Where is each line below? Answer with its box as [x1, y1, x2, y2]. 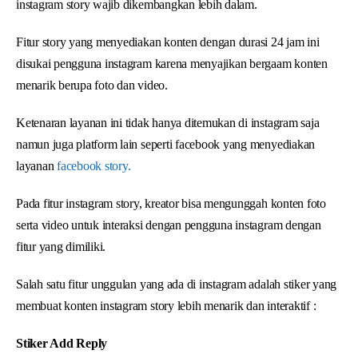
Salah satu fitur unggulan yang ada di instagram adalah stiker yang [16, 276, 337, 291]
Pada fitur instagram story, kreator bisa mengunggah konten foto [16, 196, 326, 210]
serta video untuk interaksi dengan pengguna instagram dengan [16, 217, 321, 232]
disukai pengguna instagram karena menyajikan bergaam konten [16, 56, 328, 70]
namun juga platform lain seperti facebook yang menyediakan [16, 137, 316, 151]
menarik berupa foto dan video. [16, 78, 168, 92]
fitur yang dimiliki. [16, 239, 106, 253]
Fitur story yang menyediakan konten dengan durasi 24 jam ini [16, 34, 320, 49]
